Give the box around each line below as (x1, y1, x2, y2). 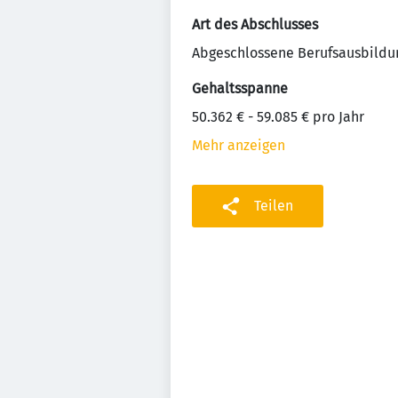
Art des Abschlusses (192, 16, 318, 33)
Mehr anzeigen (192, 137, 285, 154)
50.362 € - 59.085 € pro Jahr (192, 108, 364, 125)
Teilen (254, 197, 293, 214)
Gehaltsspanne (192, 80, 288, 97)
